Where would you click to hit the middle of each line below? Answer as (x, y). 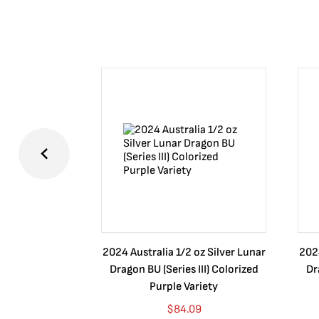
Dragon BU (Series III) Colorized (184, 270)
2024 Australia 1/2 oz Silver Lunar (184, 252)
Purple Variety (184, 287)
